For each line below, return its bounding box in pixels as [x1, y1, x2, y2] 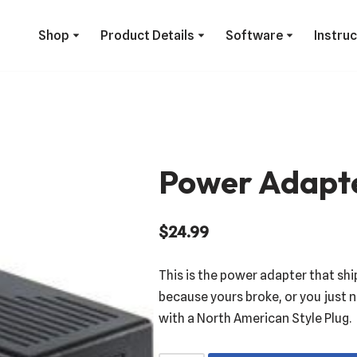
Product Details [100, 28, 194, 44]
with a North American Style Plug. [158, 310, 351, 326]
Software [226, 28, 283, 44]
